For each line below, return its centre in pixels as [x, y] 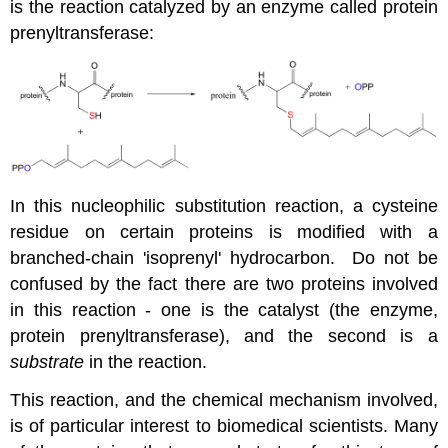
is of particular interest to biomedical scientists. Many [224, 426]
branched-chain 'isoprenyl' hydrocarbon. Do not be [224, 257]
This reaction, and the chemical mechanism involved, [224, 400]
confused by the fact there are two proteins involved [224, 283]
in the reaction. [146, 361]
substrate [47, 361]
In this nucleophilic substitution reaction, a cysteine [224, 205]
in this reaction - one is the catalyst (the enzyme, [224, 309]
